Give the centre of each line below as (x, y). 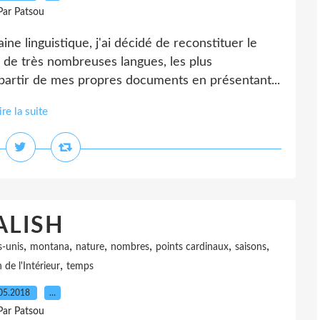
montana (50, 247)
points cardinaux (192, 247)
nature (90, 247)
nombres (130, 247)
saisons (251, 247)
